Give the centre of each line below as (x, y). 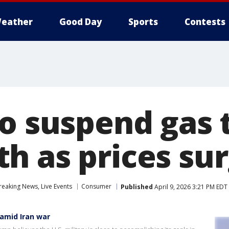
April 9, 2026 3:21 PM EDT (190, 187)
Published (137, 187)
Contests (205, 22)
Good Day (81, 22)
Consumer (96, 186)
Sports (143, 22)
